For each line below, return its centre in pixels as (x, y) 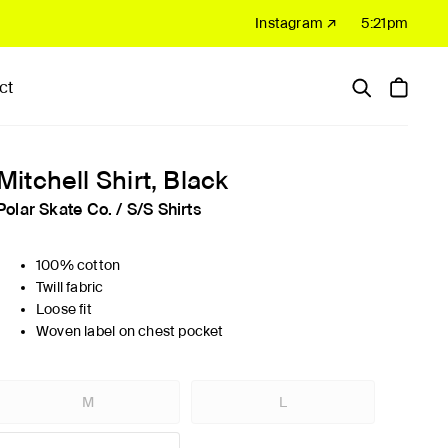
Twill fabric (69, 287)
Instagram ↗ (296, 23)
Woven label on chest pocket (129, 331)
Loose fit (63, 309)
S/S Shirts (163, 210)
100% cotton (78, 265)
